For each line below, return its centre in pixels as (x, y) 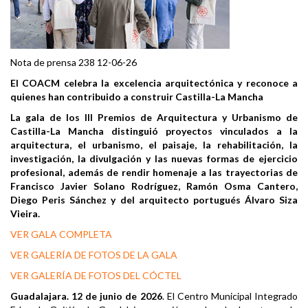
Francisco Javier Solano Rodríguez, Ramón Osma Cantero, (154, 186)
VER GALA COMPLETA (61, 234)
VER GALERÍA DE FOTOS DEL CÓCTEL (96, 276)
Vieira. (25, 214)
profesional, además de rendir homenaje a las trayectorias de (154, 173)
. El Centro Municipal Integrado (230, 296)
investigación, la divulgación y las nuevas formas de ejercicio (154, 159)
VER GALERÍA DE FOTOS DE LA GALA (94, 255)
